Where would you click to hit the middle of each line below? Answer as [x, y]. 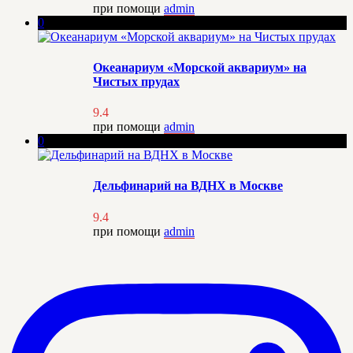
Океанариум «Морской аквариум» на [200, 67]
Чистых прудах [136, 81]
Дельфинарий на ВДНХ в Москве [188, 186]
